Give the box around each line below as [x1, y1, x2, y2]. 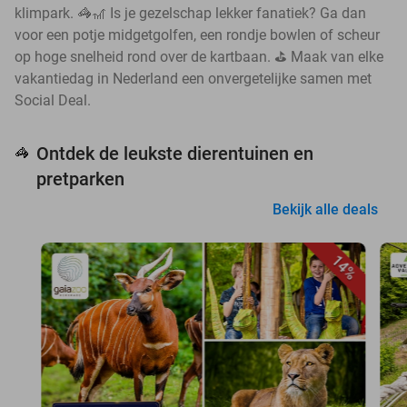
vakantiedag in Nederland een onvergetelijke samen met [15, 70, 372, 88]
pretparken [36, 168, 124, 191]
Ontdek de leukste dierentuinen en [36, 143, 313, 165]
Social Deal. [15, 92, 91, 110]
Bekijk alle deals [273, 201, 378, 219]
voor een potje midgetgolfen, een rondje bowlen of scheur [15, 26, 380, 45]
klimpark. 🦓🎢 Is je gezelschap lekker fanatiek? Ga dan [15, 5, 366, 23]
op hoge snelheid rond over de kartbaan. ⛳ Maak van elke [15, 48, 383, 66]
